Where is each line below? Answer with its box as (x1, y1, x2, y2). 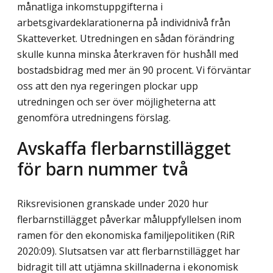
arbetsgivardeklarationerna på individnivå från (17, 16, 230, 30)
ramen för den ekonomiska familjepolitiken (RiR (17, 228, 235, 242)
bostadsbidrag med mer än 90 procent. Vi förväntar (17, 63, 251, 77)
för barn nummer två (17, 156, 188, 180)
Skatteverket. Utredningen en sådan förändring (17, 32, 235, 46)
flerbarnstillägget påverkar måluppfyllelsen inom (17, 212, 241, 226)
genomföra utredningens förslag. (17, 111, 171, 125)
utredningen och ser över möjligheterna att (17, 95, 216, 109)
